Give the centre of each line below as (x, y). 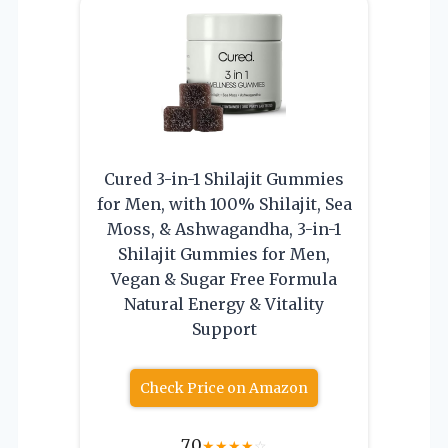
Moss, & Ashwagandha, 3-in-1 (224, 228)
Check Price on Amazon (224, 387)
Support (224, 328)
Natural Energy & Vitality (224, 303)
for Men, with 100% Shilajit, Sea (224, 203)
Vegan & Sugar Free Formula (224, 278)
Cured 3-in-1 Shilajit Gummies (224, 178)
